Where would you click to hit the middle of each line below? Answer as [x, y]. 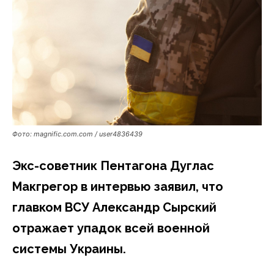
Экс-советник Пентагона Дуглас [113, 165]
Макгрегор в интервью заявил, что [118, 186]
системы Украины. [69, 249]
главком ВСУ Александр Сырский [114, 207]
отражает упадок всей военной [111, 228]
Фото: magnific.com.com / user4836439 [77, 134]
